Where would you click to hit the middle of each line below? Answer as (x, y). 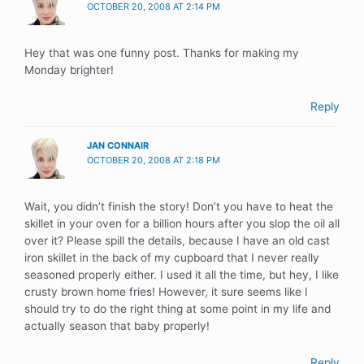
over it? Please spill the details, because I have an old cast (177, 241)
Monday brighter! (69, 69)
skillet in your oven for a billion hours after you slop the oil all (182, 224)
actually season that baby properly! (117, 326)
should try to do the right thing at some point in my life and (178, 309)
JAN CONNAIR (118, 146)
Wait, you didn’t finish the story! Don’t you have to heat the (179, 207)
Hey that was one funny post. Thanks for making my (162, 52)
